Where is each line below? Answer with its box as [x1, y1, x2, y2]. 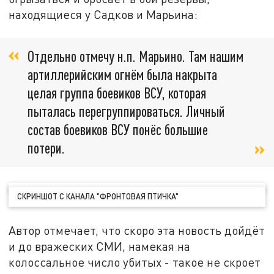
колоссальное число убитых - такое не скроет [9, 255, 261, 270]
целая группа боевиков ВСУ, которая [28, 83, 206, 102]
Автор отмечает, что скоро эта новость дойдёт [9, 223, 265, 238]
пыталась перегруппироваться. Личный [28, 102, 225, 120]
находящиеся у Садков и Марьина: [9, 7, 198, 22]
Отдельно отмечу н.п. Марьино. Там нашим [28, 46, 243, 65]
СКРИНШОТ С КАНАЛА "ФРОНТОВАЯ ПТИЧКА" [17, 191, 179, 202]
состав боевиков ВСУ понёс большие [28, 120, 208, 138]
